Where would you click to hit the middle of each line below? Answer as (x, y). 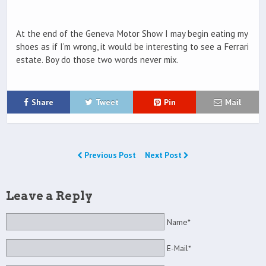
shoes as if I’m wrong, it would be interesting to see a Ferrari (132, 47)
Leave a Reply (49, 196)
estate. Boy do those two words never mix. (97, 60)
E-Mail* (179, 248)
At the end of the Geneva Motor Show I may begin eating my (132, 34)
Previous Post (110, 155)
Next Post (164, 155)
